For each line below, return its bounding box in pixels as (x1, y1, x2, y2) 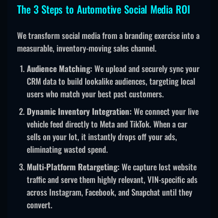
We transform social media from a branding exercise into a (17, 29, 200, 42)
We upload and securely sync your (92, 62, 200, 75)
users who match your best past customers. (27, 88, 164, 100)
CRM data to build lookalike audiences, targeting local (27, 75, 195, 88)
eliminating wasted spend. (27, 143, 108, 156)
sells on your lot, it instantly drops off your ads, (27, 130, 177, 143)
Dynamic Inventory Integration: (27, 105, 132, 118)
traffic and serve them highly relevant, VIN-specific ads (27, 173, 198, 186)
